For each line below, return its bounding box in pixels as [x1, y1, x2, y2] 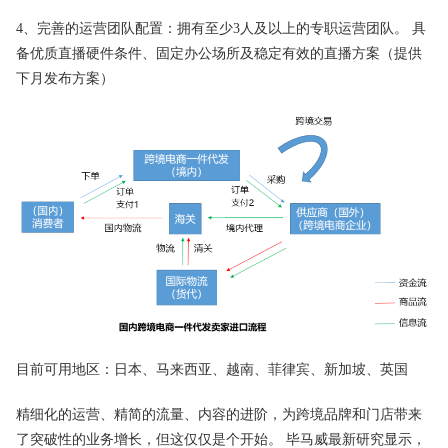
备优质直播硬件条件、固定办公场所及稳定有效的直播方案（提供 [16, 45, 422, 61]
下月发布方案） [16, 70, 114, 86]
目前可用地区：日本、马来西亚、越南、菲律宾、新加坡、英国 [16, 362, 408, 378]
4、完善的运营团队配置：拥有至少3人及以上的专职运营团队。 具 [16, 20, 426, 36]
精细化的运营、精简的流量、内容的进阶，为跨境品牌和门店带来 [16, 407, 422, 423]
